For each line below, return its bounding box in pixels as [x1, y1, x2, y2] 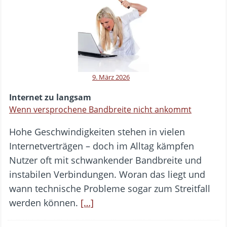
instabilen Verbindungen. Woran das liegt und [9, 168, 205, 181]
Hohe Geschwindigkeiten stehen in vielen [9, 126, 185, 138]
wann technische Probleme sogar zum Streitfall [9, 182, 210, 195]
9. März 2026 [92, 72, 130, 82]
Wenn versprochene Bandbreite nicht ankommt [9, 104, 192, 116]
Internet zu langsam [9, 92, 91, 103]
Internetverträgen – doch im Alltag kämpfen [9, 140, 194, 153]
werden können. [9, 197, 81, 209]
